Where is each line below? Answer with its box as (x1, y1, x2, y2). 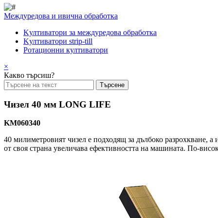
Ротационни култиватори (23, 46, 108, 54)
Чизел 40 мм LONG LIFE (4, 99, 111, 109)
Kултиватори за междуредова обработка (23, 28, 157, 36)
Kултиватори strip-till (23, 37, 92, 45)
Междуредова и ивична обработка (4, 12, 118, 20)
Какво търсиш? (4, 71, 54, 79)
